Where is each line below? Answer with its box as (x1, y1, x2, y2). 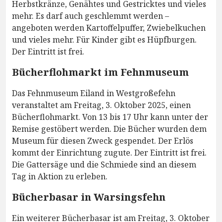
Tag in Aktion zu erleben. (12, 170, 108, 182)
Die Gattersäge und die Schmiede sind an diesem (12, 159, 196, 170)
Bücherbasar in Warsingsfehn (12, 190, 166, 204)
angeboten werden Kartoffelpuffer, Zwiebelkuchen (12, 22, 206, 33)
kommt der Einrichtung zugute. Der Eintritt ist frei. (12, 147, 207, 158)
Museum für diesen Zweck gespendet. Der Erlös (12, 135, 193, 146)
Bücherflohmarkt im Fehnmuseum (12, 65, 189, 79)
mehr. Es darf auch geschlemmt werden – (12, 10, 169, 21)
